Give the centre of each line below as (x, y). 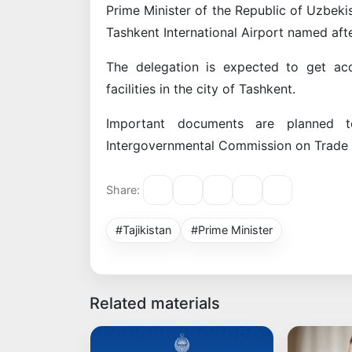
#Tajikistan (144, 229)
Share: (123, 190)
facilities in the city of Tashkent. (201, 88)
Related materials (155, 303)
